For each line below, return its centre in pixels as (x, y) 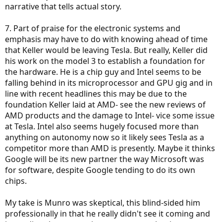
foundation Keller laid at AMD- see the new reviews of (105, 105)
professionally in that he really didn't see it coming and (108, 214)
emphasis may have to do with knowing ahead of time (106, 39)
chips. (16, 181)
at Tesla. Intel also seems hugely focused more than (102, 126)
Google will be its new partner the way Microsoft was (105, 159)
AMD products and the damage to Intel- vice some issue (110, 115)
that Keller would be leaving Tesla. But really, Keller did (106, 50)
